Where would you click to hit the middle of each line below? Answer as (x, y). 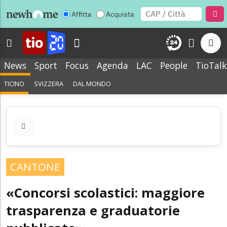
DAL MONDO (92, 84)
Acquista (120, 14)
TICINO (14, 84)
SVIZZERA (49, 84)
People (174, 65)
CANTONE (35, 166)
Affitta (81, 14)
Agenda (112, 65)
